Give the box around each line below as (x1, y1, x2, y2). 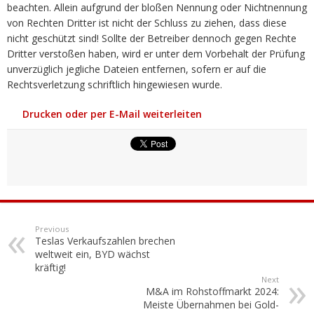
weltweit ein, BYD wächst (35, 247, 150, 261)
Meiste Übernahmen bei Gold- (143, 297, 279, 311)
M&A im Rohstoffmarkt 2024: (146, 284, 279, 298)
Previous (35, 223, 69, 234)
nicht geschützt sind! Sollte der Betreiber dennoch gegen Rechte (7, 31, 296, 45)
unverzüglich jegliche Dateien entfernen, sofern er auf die (7, 62, 266, 76)
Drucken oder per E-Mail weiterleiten (22, 107, 202, 121)
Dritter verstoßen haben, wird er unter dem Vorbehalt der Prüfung (7, 46, 305, 60)
